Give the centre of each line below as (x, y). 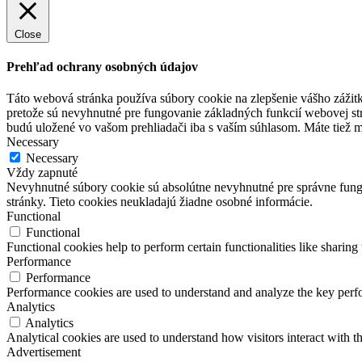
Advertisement (44, 352)
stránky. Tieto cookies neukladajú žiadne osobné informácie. (160, 202)
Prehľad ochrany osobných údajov (102, 67)
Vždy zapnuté (42, 173)
